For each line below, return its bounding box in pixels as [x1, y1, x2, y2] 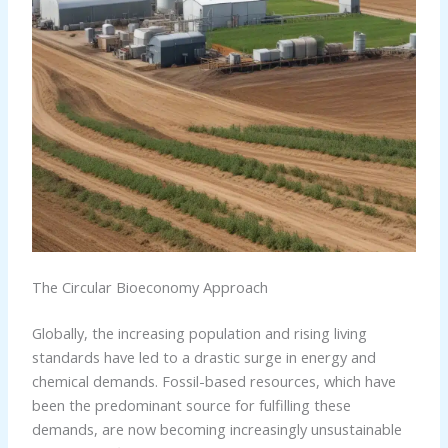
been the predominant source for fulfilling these [31, 394, 351, 415]
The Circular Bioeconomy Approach [31, 276, 268, 297]
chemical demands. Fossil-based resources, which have [31, 370, 396, 391]
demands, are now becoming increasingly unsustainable [31, 418, 402, 439]
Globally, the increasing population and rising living [31, 322, 367, 343]
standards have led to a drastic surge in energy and [31, 346, 376, 367]
